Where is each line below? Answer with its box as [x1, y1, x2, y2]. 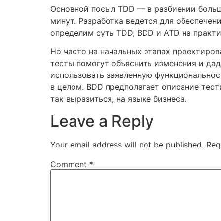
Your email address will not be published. [50, 139, 204, 149]
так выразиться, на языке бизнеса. [50, 94, 186, 104]
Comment [50, 159, 89, 169]
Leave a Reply [50, 111, 154, 131]
